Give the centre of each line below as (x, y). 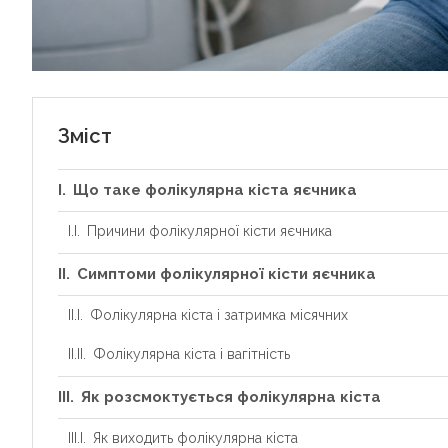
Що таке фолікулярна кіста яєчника (215, 190)
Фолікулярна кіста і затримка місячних (218, 315)
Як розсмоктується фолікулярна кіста (231, 397)
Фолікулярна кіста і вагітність (191, 354)
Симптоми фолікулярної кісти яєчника (226, 274)
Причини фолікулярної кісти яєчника (209, 231)
